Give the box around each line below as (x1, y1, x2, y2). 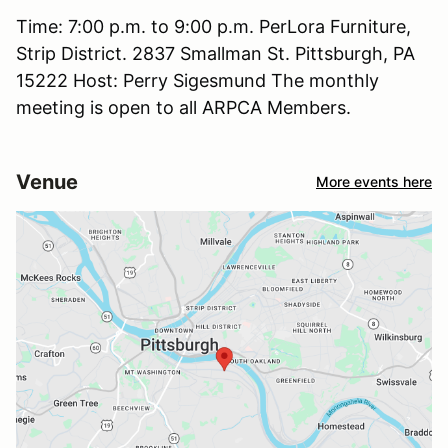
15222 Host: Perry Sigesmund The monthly (16, 69, 379, 91)
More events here (316, 173, 432, 191)
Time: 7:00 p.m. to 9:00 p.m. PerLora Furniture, (16, 15, 411, 37)
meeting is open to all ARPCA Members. (16, 96, 351, 118)
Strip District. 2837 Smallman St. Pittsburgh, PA (16, 42, 415, 64)
